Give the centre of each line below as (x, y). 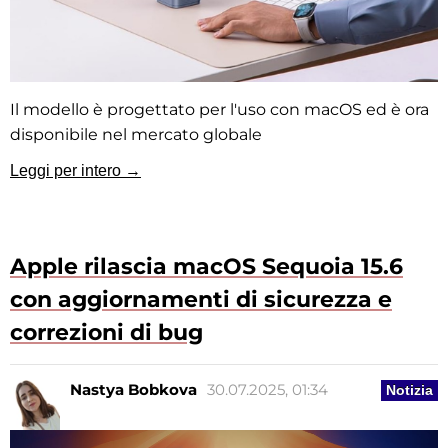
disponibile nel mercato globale (136, 135)
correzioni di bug (106, 333)
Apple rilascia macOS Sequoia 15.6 (206, 267)
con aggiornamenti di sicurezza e (201, 300)
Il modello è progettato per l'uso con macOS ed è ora (219, 110)
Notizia (409, 390)
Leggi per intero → (75, 171)
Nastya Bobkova (133, 390)
